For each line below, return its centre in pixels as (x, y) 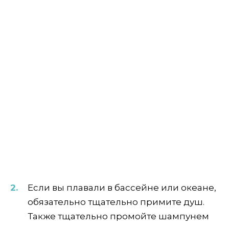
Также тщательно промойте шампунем (118, 216)
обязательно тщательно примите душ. (116, 202)
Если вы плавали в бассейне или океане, (122, 188)
